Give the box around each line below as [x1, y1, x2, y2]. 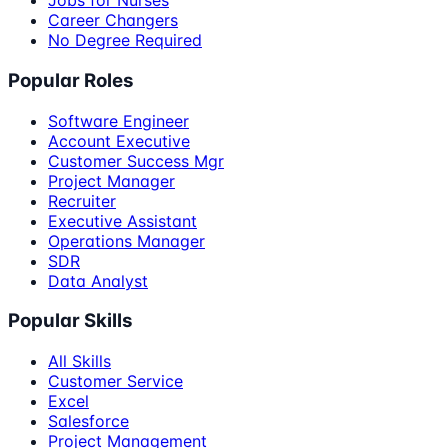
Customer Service [48, 371, 183, 392]
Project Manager [48, 170, 175, 191]
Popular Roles [8, 69, 134, 92]
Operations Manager [48, 230, 205, 251]
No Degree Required [48, 30, 202, 51]
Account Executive [48, 130, 190, 151]
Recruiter [48, 190, 116, 211]
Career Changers [48, 10, 178, 31]
